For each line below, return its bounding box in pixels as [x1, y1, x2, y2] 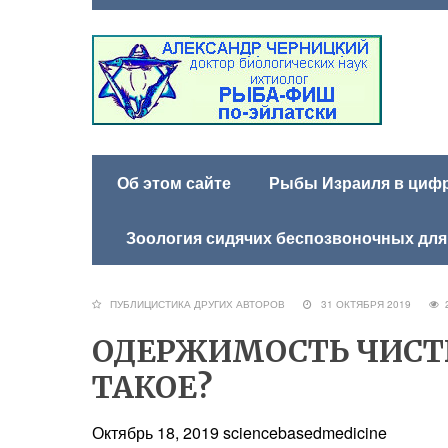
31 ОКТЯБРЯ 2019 [312, 297, 429, 311]
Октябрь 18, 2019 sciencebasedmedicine [92, 421, 391, 444]
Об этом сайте [117, 171, 231, 194]
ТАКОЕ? [92, 368, 212, 406]
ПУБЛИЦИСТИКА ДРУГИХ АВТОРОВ [110, 297, 285, 311]
